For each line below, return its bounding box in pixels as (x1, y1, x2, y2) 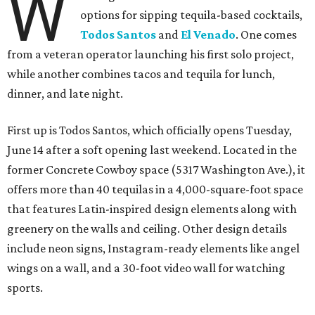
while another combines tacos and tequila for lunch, (7, 67, 275, 82)
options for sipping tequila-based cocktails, (80, 8, 303, 22)
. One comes (236, 27, 297, 42)
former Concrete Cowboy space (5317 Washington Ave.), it (7, 162, 305, 177)
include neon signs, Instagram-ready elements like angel (7, 241, 300, 256)
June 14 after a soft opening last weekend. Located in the (7, 143, 297, 157)
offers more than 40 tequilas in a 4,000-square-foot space (7, 182, 303, 197)
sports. (7, 281, 43, 295)
